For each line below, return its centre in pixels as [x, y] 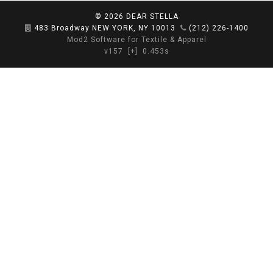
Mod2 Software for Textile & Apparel [136, 40]
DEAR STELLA [152, 17]
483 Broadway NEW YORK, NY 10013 [105, 28]
